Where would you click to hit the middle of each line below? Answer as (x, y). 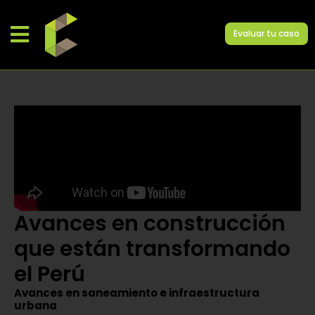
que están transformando (152, 249)
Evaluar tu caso (266, 34)
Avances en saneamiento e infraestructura (137, 292)
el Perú (50, 274)
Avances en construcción (150, 223)
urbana (36, 305)
